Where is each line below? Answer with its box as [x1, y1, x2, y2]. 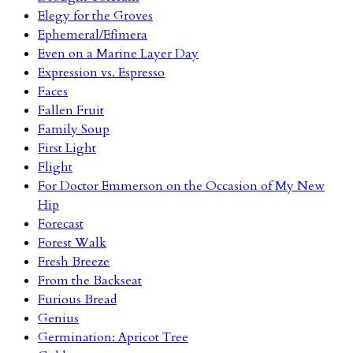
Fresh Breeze [38, 252, 110, 270]
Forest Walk [38, 233, 106, 251]
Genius [38, 309, 79, 327]
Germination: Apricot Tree [38, 328, 188, 346]
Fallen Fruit [38, 101, 104, 119]
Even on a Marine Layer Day [38, 44, 199, 62]
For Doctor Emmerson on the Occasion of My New [38, 176, 325, 195]
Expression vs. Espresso [38, 63, 165, 81]
